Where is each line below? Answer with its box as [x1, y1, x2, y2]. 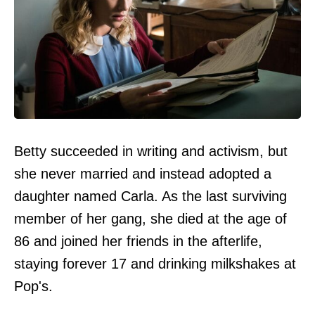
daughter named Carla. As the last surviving [14, 188, 287, 205]
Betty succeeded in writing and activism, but [14, 143, 288, 160]
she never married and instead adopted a [14, 166, 271, 182]
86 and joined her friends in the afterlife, [14, 233, 262, 250]
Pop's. [14, 278, 53, 295]
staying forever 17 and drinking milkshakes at [14, 256, 296, 272]
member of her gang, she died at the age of [14, 211, 287, 227]
